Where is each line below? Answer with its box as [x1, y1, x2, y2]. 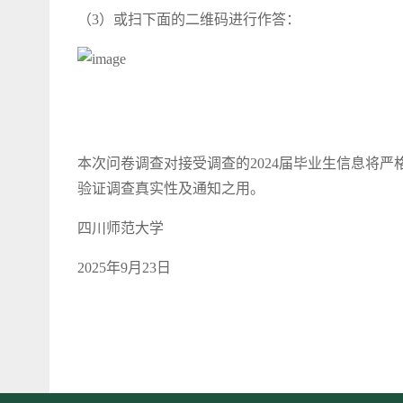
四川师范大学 [77, 220, 164, 236]
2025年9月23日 [77, 260, 171, 275]
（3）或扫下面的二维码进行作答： [77, 12, 300, 27]
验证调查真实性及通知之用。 [77, 181, 264, 196]
